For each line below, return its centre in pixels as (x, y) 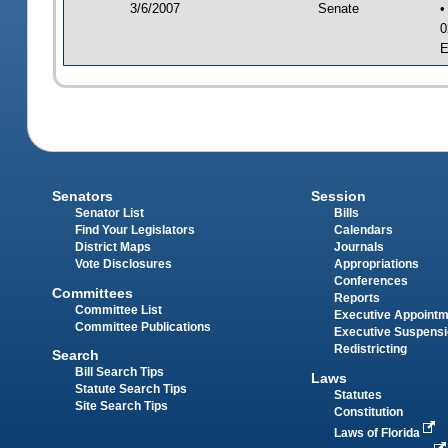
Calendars (363, 230)
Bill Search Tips (120, 371)
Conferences (370, 281)
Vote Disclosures (124, 264)
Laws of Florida (378, 432)
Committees (93, 292)
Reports (356, 298)
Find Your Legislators (135, 230)
